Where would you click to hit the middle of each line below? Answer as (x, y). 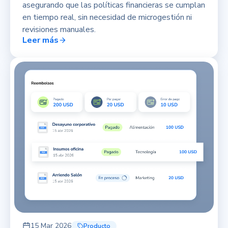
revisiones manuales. (59, 29)
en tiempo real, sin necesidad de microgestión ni (107, 17)
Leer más (40, 40)
